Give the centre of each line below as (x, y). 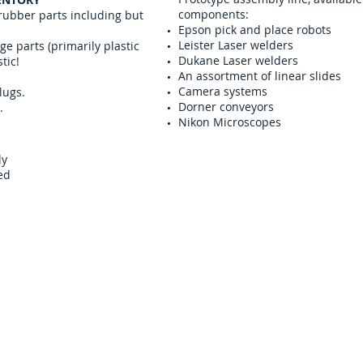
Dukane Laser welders (238, 60)
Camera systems (223, 91)
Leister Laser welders (236, 45)
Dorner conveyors (226, 107)
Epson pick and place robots (255, 30)
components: (214, 14)
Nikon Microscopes (230, 122)
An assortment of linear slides (260, 76)
